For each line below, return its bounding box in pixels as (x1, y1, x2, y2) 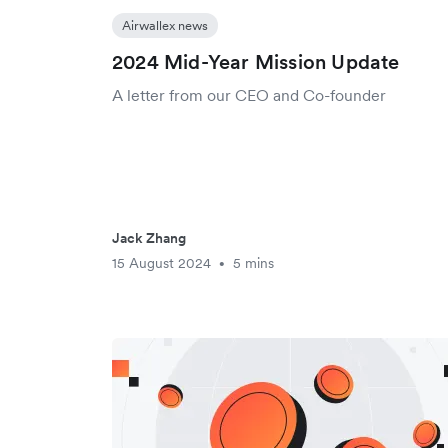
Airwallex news (122, 17, 208, 34)
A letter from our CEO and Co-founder (112, 85, 386, 105)
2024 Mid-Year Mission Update (112, 49, 400, 75)
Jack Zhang (112, 229, 186, 247)
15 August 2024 (112, 254, 211, 272)
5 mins (233, 254, 274, 272)
